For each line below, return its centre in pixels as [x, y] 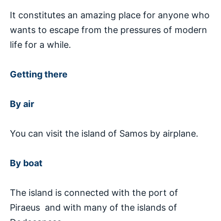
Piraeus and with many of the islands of [93, 207]
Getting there [39, 74]
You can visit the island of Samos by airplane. [104, 133]
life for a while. [40, 44]
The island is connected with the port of [94, 192]
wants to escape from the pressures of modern [109, 30]
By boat [26, 163]
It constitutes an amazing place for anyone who [110, 15]
